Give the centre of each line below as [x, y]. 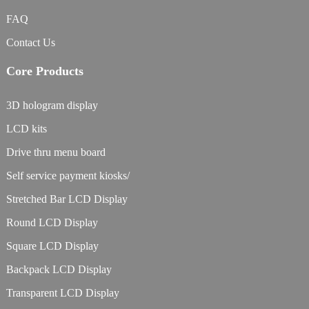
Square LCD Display [52, 246]
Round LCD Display [52, 223]
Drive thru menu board [56, 152]
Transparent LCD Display [62, 293]
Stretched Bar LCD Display [67, 199]
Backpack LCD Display [59, 270]
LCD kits [26, 129]
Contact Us [30, 43]
